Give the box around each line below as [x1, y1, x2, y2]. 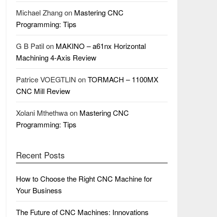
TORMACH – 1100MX [87, 74, 158, 85]
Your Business [15, 185, 62, 196]
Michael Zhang [15, 7, 62, 18]
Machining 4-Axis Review [15, 52, 96, 63]
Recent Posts [15, 149, 65, 161]
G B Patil [15, 41, 44, 51]
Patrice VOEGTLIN [15, 74, 76, 85]
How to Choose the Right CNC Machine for [15, 173, 152, 184]
